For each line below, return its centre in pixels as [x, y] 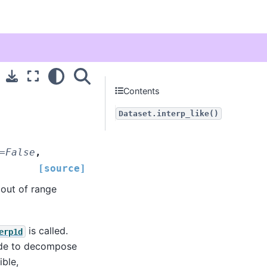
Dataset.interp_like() [169, 114]
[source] [62, 168]
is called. [46, 231]
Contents [142, 91]
